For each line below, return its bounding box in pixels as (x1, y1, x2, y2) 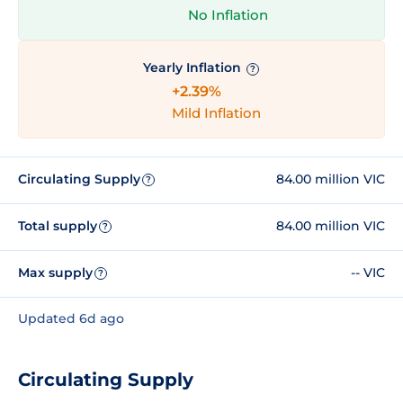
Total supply (18, 218, 97, 235)
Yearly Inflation (142, 59, 245, 76)
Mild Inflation (171, 103, 261, 121)
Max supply (18, 264, 93, 282)
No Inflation (187, 6, 268, 24)
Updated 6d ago (18, 309, 124, 327)
